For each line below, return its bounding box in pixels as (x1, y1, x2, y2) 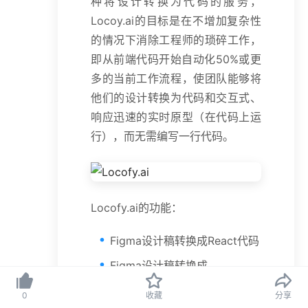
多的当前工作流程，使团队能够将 (91, 71, 261, 85)
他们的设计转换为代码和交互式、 (91, 91, 261, 104)
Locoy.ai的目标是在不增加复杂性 (91, 14, 261, 27)
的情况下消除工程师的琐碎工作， (91, 33, 261, 47)
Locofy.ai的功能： (91, 201, 182, 214)
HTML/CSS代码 (110, 278, 189, 291)
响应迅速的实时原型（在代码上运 (91, 110, 261, 124)
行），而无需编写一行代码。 (91, 129, 234, 143)
